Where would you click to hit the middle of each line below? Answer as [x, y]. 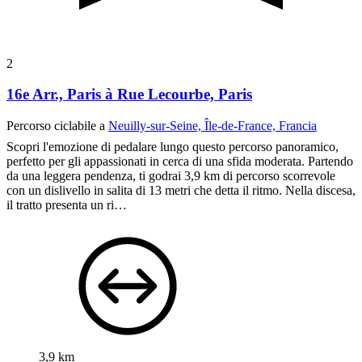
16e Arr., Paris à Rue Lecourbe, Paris [129, 95]
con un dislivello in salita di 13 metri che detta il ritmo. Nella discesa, [181, 191]
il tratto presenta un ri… [67, 205]
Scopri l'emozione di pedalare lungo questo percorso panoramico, [173, 147]
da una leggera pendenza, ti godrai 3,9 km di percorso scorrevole [171, 176]
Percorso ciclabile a [57, 126]
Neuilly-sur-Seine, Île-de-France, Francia [213, 126]
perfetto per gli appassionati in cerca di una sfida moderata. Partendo [180, 162]
